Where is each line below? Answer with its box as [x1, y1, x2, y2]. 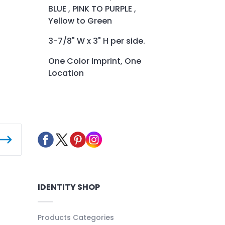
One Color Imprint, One [48, 55, 141, 67]
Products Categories [37, 212, 114, 222]
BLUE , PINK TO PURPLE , [48, 3, 136, 15]
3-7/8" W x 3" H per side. [48, 35, 145, 47]
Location [48, 67, 84, 79]
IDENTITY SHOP [37, 181, 100, 193]
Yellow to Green [48, 15, 112, 27]
